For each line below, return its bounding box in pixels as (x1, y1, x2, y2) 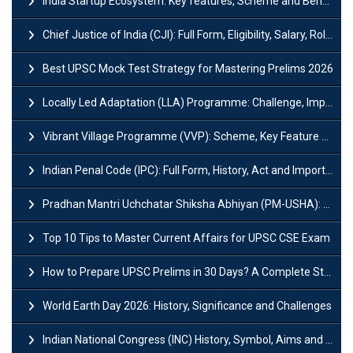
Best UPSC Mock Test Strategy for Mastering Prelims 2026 (43, 61, 333, 75)
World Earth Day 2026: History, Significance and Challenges (43, 299, 332, 312)
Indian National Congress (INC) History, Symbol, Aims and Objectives (43, 333, 325, 346)
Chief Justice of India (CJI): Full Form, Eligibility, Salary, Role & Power (43, 28, 325, 41)
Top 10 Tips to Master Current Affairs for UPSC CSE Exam (43, 231, 330, 244)
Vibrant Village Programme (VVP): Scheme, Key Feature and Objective (43, 129, 321, 143)
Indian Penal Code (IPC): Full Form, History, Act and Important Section (43, 163, 325, 176)
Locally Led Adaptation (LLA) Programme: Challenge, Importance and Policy (43, 95, 325, 109)
